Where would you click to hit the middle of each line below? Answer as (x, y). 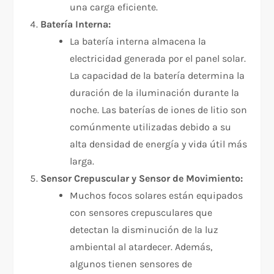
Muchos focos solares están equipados (157, 196)
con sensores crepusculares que (141, 213)
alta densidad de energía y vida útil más (159, 144)
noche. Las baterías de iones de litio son (159, 110)
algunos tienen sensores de (131, 264)
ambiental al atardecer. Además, (141, 247)
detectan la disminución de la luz (144, 230)
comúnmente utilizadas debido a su (151, 127)
